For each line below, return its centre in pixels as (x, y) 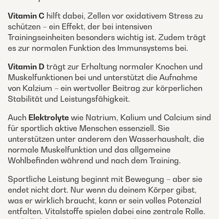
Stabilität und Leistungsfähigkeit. (69, 99)
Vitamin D (26, 67)
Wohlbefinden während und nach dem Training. (94, 161)
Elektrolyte (49, 118)
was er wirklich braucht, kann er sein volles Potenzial (105, 201)
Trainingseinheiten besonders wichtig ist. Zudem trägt (107, 37)
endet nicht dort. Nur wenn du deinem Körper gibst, (102, 190)
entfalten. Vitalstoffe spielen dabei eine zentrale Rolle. (107, 211)
